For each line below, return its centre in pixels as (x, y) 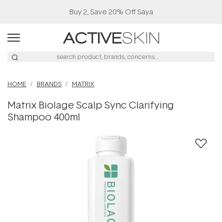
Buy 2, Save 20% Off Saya (111, 12)
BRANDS (49, 84)
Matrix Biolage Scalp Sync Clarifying (91, 105)
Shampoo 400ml (44, 116)
